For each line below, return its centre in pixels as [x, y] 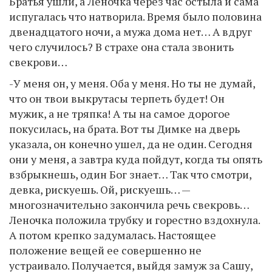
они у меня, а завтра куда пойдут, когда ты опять [136, 159]
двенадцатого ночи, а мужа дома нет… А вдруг [131, 32]
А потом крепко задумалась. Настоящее [113, 235]
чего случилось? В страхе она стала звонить [121, 47]
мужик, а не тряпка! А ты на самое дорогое [120, 114]
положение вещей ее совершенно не [105, 250]
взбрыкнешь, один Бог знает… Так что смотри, [130, 175]
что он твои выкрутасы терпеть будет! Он [117, 99]
